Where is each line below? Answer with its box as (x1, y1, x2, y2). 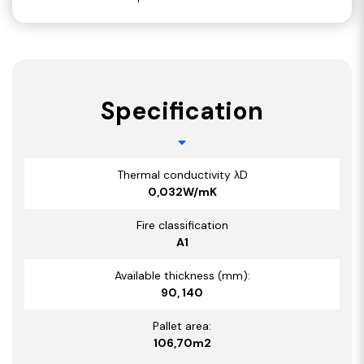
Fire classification (136, 218, 228, 233)
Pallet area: (153, 318, 211, 334)
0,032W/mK (147, 184, 217, 200)
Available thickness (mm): (114, 268, 250, 284)
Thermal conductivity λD (116, 167, 248, 183)
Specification (101, 95, 263, 128)
